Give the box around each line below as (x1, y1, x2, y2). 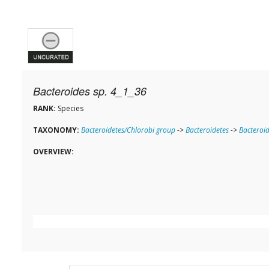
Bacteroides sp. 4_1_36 (33, 83, 147, 99)
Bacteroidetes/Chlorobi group (81, 125, 175, 136)
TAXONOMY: (33, 125, 79, 136)
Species (56, 103, 83, 114)
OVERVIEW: (33, 147, 74, 157)
